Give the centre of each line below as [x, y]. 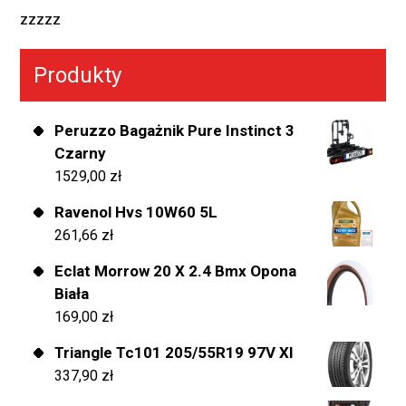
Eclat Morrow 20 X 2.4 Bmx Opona [175, 271]
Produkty [77, 76]
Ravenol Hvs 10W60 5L [136, 213]
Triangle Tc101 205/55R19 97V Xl [174, 353]
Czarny [80, 154]
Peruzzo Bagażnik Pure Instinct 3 [174, 131]
